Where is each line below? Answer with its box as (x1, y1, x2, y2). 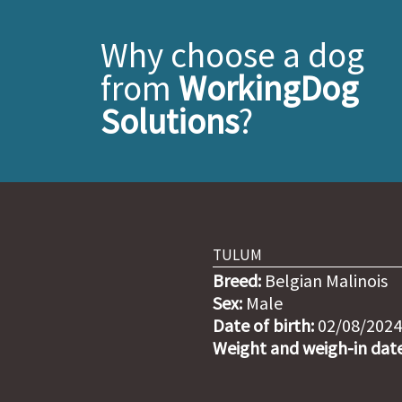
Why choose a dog (100, 33, 364, 77)
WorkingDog (179, 66, 358, 110)
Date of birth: (213, 314, 314, 337)
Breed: (213, 269, 261, 293)
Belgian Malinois (261, 269, 388, 293)
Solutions (100, 100, 239, 144)
